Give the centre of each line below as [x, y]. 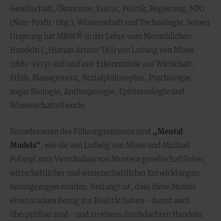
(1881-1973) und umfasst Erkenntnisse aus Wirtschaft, [102, 64]
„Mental [168, 132]
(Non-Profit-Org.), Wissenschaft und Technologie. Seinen [110, 23]
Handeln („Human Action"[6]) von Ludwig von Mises [102, 50]
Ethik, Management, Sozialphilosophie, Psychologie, [101, 78]
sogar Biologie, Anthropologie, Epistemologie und [97, 92]
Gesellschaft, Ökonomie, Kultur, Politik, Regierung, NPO [107, 9]
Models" [25, 146]
